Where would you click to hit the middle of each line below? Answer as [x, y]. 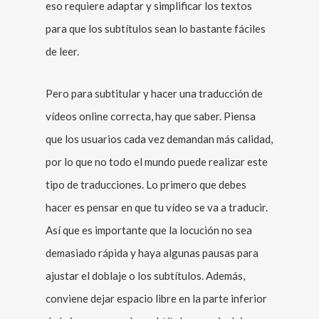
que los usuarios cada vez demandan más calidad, [159, 139]
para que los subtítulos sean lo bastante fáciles [156, 28]
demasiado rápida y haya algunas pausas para [152, 253]
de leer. [62, 51]
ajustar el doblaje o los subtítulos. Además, [145, 276]
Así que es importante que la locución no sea [149, 230]
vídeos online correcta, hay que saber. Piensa [151, 116]
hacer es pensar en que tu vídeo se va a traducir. [157, 207]
